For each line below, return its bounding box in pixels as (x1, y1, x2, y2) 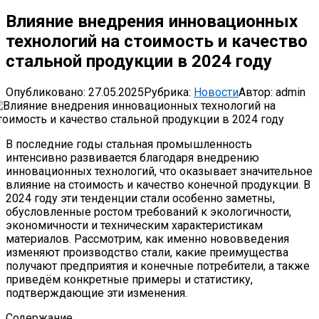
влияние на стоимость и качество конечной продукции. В (6, 177, 310, 192)
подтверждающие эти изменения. (6, 286, 187, 300)
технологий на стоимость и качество (6, 31, 308, 51)
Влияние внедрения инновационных (6, 11, 298, 31)
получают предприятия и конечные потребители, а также (6, 258, 310, 273)
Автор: (239, 85, 273, 99)
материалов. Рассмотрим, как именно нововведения (6, 231, 289, 246)
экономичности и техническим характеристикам (6, 218, 263, 232)
